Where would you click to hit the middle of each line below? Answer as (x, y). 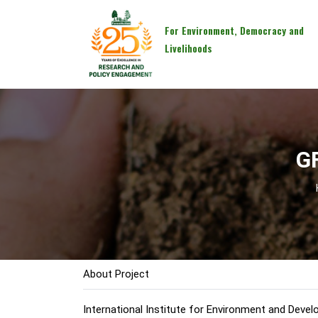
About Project (116, 274)
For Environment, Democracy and (235, 30)
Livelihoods (189, 48)
